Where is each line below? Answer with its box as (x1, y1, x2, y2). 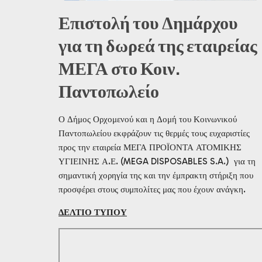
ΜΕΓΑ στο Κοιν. (58, 58, 180, 80)
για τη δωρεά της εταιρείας (58, 35, 257, 57)
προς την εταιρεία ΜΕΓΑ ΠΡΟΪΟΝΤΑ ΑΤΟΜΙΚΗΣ (58, 142, 242, 153)
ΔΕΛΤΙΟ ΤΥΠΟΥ (58, 206, 127, 218)
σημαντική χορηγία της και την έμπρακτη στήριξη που (58, 170, 253, 181)
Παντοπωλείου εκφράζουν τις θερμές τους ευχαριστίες (58, 127, 250, 139)
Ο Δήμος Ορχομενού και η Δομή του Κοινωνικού (58, 113, 237, 125)
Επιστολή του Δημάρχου (58, 12, 238, 35)
